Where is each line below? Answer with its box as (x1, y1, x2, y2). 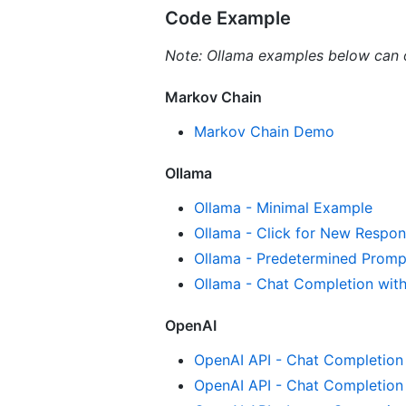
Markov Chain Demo (194, 121, 334, 140)
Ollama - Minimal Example (194, 198, 372, 217)
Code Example (165, 6, 291, 29)
